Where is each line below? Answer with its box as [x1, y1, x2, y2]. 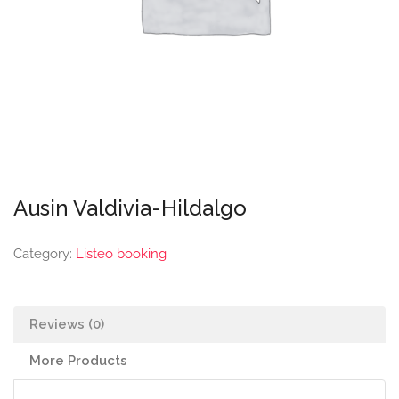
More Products [29, 353, 127, 369]
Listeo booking [76, 246, 167, 262]
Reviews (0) [29, 316, 104, 332]
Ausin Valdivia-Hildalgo [13, 195, 247, 221]
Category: [13, 246, 76, 262]
